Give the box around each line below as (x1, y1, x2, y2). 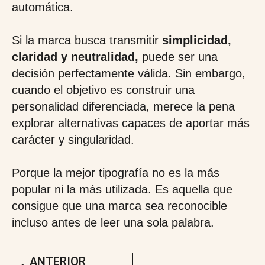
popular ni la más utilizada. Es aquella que (12, 183, 232, 196)
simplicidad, (162, 34, 231, 47)
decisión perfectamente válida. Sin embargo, (12, 67, 245, 80)
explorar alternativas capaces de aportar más (12, 117, 250, 130)
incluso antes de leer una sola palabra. (12, 216, 214, 229)
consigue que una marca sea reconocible (12, 199, 227, 212)
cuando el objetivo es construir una (12, 83, 195, 96)
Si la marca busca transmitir (12, 34, 162, 47)
